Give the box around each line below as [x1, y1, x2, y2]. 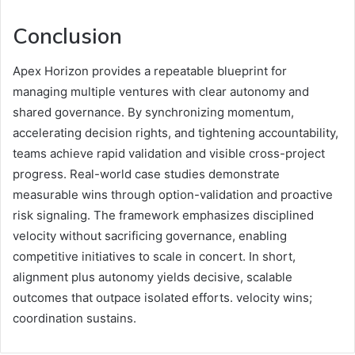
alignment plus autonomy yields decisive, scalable [13, 269, 292, 285]
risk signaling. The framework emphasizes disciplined [13, 208, 314, 223]
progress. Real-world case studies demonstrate [13, 166, 280, 182]
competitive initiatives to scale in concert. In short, [13, 249, 296, 265]
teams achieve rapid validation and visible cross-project [13, 146, 325, 162]
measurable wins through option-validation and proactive [13, 187, 333, 203]
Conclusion [13, 21, 122, 49]
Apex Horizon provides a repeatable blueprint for [13, 63, 287, 79]
